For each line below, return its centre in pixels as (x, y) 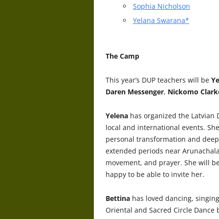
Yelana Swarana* (161, 20)
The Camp (122, 56)
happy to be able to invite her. (155, 174)
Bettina (118, 198)
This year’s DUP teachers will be (158, 80)
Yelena (117, 115)
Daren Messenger (135, 91)
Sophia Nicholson (162, 6)
